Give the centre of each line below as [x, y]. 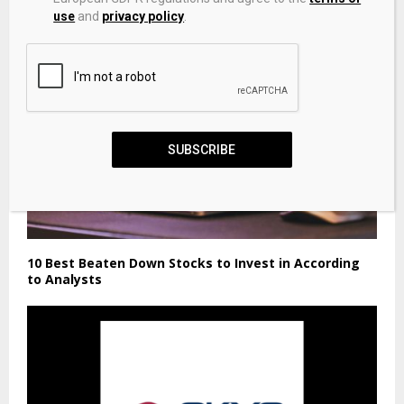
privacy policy [143, 16]
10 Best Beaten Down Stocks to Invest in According [193, 263]
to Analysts [64, 280]
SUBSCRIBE [202, 150]
